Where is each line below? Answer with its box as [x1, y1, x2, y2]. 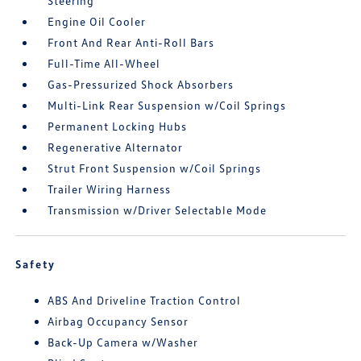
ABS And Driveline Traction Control [48, 293, 242, 307]
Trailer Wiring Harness [48, 182, 172, 196]
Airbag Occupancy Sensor [48, 314, 189, 328]
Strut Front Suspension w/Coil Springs [48, 161, 262, 175]
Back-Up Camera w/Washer [48, 335, 199, 349]
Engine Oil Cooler [48, 15, 147, 28]
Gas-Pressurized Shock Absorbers [48, 77, 234, 91]
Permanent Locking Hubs [48, 119, 188, 133]
